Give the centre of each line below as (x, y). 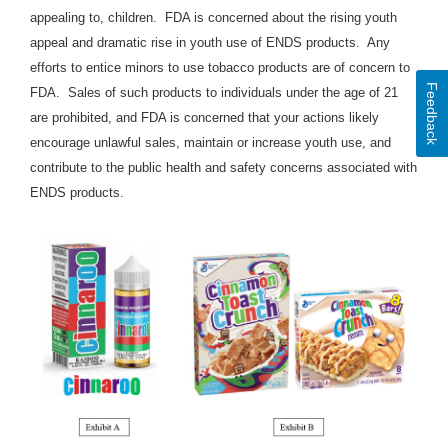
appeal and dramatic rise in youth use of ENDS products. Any (210, 43)
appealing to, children (91, 18)
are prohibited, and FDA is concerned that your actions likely (204, 118)
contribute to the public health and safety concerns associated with (223, 168)
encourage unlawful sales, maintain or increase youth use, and (210, 143)
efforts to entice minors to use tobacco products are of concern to (220, 68)
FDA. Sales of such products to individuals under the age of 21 (214, 93)
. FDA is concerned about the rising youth (275, 18)
